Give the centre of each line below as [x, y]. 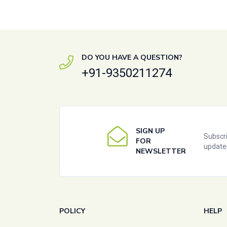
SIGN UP [150, 131]
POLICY [72, 211]
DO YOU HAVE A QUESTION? [132, 58]
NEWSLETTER [161, 152]
